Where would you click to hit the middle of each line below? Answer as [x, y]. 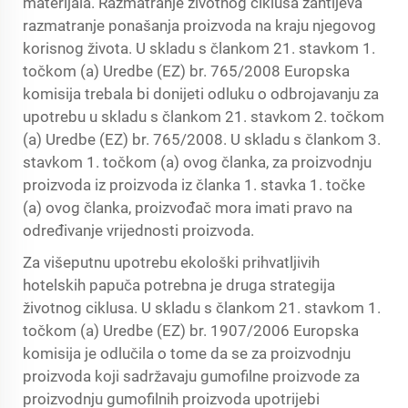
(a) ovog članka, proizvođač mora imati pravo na [188, 208]
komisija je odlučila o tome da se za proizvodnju [187, 353]
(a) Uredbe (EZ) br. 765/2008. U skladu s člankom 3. [202, 139]
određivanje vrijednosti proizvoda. [138, 230]
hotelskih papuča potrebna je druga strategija [179, 285]
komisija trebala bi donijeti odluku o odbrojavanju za [201, 94]
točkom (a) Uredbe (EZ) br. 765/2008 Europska [186, 71]
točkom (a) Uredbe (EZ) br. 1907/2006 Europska [191, 331]
